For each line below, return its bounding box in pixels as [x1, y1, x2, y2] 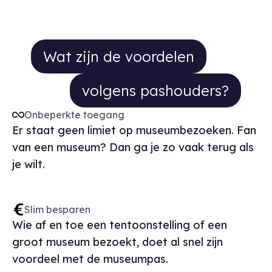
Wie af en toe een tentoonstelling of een [12, 218, 227, 232]
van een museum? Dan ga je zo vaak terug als [12, 140, 254, 154]
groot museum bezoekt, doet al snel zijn [12, 235, 223, 249]
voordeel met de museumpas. [12, 252, 168, 266]
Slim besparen [24, 203, 90, 216]
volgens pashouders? [82, 81, 229, 100]
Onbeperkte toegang [24, 109, 124, 121]
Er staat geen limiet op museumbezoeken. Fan [12, 123, 256, 137]
